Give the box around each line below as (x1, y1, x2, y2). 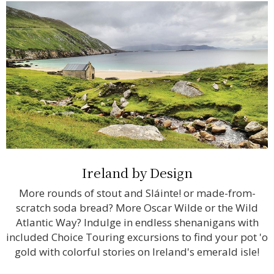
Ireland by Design (81, 163, 193, 182)
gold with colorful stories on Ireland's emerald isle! (15, 244, 259, 259)
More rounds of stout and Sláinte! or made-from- (18, 185, 256, 200)
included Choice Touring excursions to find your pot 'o (6, 229, 268, 244)
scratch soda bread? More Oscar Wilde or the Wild (16, 200, 258, 215)
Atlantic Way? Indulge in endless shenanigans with (15, 215, 259, 229)
